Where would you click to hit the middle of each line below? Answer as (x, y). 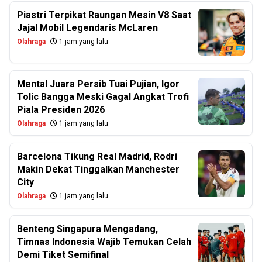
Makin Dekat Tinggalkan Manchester (98, 169)
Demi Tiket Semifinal (63, 255)
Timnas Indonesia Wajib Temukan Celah (104, 242)
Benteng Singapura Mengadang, (87, 229)
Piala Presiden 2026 (61, 110)
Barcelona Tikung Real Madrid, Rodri (97, 156)
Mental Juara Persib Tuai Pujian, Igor (98, 84)
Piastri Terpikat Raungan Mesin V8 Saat (104, 15)
